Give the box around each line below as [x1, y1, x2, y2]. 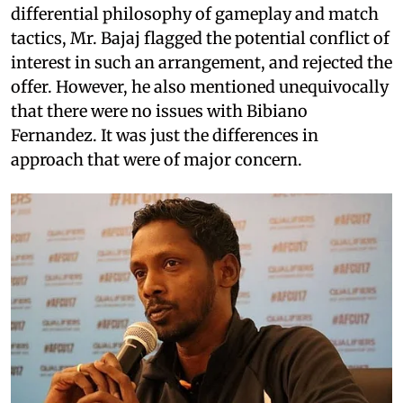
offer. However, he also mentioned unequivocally [11, 76, 389, 98]
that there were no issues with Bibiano [11, 101, 308, 122]
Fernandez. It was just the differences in [11, 125, 318, 147]
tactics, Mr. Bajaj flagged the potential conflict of [11, 28, 390, 49]
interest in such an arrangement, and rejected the [11, 52, 392, 74]
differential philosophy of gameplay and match [11, 4, 379, 25]
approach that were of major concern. [11, 149, 302, 171]
